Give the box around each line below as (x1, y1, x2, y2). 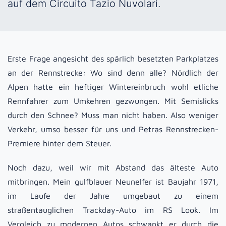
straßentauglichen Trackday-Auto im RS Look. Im (8, 205, 218, 215)
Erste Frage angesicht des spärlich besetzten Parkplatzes (8, 54, 218, 64)
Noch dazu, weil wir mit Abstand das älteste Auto (8, 163, 218, 173)
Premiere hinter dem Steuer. (8, 139, 111, 148)
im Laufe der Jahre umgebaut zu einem (8, 191, 218, 201)
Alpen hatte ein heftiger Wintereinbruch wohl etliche (8, 82, 218, 92)
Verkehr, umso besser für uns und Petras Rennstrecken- (8, 125, 218, 134)
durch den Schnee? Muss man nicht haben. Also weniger (8, 110, 218, 120)
